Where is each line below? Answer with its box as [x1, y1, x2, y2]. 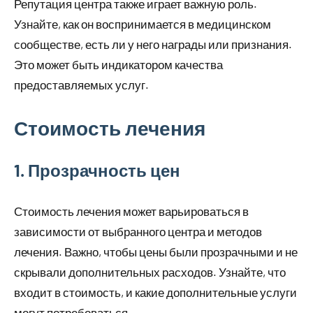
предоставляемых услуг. [14, 78, 149, 92]
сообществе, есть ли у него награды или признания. [14, 37, 292, 52]
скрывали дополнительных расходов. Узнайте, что [14, 265, 286, 279]
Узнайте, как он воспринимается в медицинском [14, 17, 271, 31]
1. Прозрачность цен [14, 160, 180, 181]
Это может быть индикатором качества [14, 57, 223, 72]
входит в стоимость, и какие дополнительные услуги [14, 285, 297, 300]
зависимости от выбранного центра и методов [14, 224, 262, 239]
